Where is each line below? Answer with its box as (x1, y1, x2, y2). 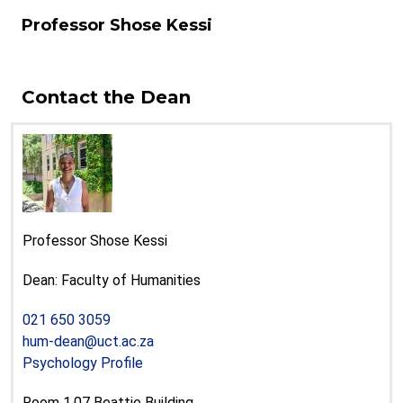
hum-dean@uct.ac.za (22, 333, 154, 350)
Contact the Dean (22, 86, 191, 108)
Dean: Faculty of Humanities (22, 272, 201, 289)
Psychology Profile (22, 354, 143, 372)
